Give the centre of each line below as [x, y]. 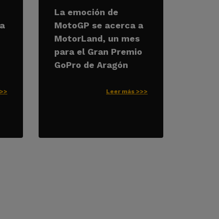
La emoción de [86, 12]
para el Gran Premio [98, 52]
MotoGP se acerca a [99, 25]
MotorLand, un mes [97, 38]
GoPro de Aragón [91, 65]
